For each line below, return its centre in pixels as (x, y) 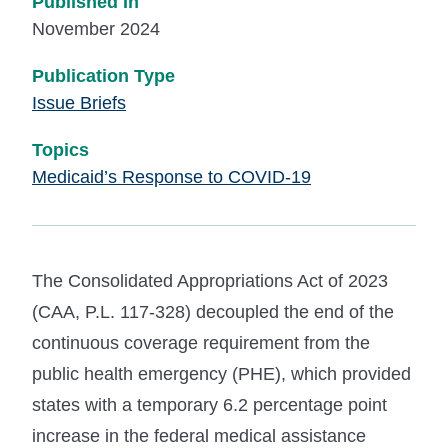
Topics (60, 149)
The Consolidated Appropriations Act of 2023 (210, 280)
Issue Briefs (79, 102)
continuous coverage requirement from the (201, 342)
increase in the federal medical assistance (199, 435)
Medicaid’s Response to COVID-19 (171, 176)
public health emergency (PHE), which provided (221, 373)
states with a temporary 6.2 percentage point (209, 404)
